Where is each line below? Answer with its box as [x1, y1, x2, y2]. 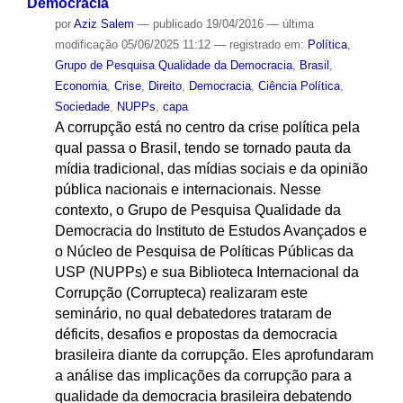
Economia [54, 79, 107, 94]
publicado [152, 17, 202, 31]
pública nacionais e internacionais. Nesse [54, 182, 321, 198]
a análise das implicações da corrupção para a [54, 368, 352, 384]
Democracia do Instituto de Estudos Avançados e [54, 223, 367, 239]
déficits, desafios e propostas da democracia [54, 327, 337, 343]
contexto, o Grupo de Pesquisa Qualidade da [54, 202, 341, 219]
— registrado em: [213, 38, 308, 52]
